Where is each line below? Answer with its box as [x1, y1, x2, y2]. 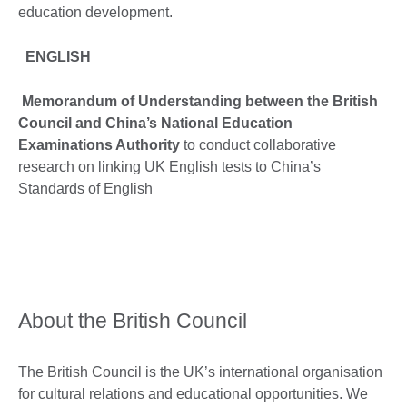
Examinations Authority [18, 136, 184, 153]
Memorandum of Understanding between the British [22, 93, 378, 109]
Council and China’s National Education [18, 114, 293, 131]
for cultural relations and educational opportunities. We [18, 385, 368, 402]
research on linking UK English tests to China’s [18, 158, 321, 174]
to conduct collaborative [184, 136, 336, 153]
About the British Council [18, 308, 247, 333]
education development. [18, 4, 173, 20]
